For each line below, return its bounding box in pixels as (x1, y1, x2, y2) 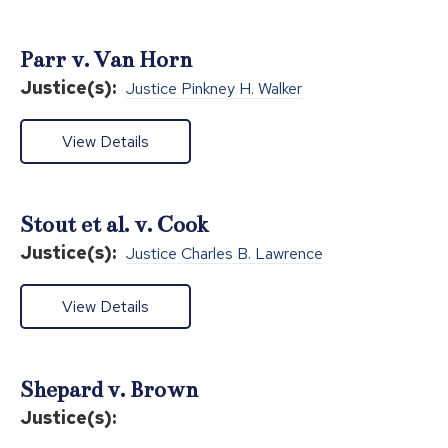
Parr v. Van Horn (20, 45, 192, 73)
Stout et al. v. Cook (20, 210, 209, 238)
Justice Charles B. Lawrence (126, 242, 323, 264)
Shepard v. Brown (20, 375, 198, 403)
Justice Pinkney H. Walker (126, 77, 302, 99)
